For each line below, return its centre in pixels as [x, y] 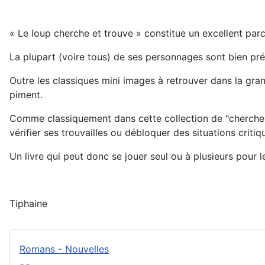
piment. [26, 95]
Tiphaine [28, 203]
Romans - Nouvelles [64, 249]
